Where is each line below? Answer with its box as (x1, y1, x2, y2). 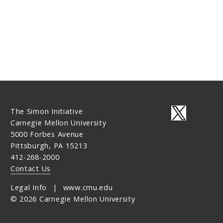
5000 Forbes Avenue (10, 129, 84, 139)
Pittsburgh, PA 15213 (10, 141, 88, 151)
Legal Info (10, 182, 47, 192)
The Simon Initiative (10, 107, 83, 116)
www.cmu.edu (63, 182, 113, 192)
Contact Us (10, 164, 51, 174)
